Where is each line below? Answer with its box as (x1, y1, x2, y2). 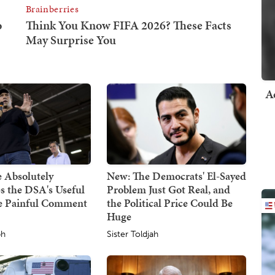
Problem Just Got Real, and (106, 181, 230, 197)
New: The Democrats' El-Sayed (106, 168, 246, 184)
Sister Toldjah (106, 228, 158, 239)
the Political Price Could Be (106, 195, 233, 211)
